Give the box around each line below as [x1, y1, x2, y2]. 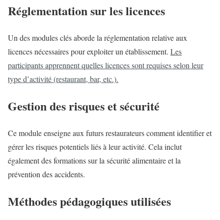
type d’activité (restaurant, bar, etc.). [8, 74, 118, 84]
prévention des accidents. [8, 169, 85, 180]
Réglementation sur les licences [8, 2, 165, 20]
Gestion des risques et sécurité [8, 97, 160, 115]
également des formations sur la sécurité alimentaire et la [8, 155, 181, 166]
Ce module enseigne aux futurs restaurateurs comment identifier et [8, 128, 212, 138]
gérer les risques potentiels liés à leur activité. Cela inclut [8, 141, 182, 152]
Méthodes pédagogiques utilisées [8, 192, 171, 210]
